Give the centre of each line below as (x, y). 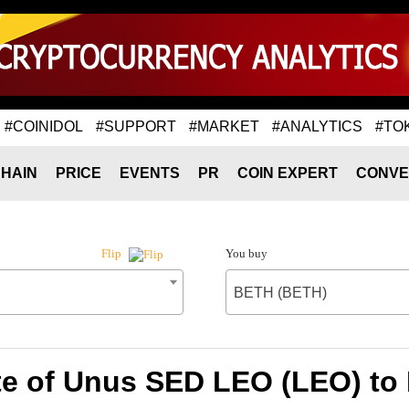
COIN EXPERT (288, 173)
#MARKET (224, 126)
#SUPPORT (136, 126)
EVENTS (150, 173)
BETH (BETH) (280, 293)
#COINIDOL (44, 126)
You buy (246, 253)
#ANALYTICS (317, 126)
